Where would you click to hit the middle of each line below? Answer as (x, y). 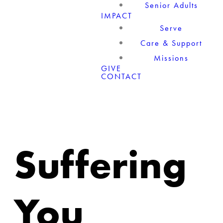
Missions (171, 58)
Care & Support (171, 43)
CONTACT (122, 76)
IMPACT (117, 16)
